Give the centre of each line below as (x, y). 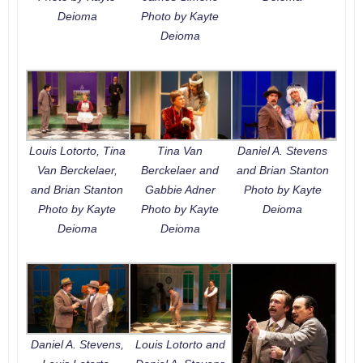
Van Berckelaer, (77, 171)
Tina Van (180, 151)
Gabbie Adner (180, 190)
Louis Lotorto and (180, 344)
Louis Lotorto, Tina (77, 151)
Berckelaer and (180, 171)
